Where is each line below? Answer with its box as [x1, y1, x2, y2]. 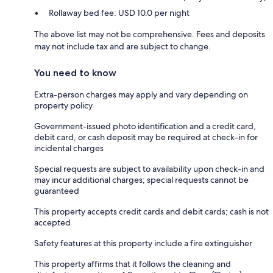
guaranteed [34, 185, 79, 197]
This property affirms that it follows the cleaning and [34, 258, 231, 270]
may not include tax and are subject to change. [34, 41, 211, 52]
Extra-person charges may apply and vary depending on [34, 89, 248, 101]
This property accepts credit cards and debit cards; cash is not [34, 206, 269, 218]
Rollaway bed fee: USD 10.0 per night [49, 7, 190, 19]
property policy [34, 100, 93, 112]
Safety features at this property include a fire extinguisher [34, 238, 252, 249]
